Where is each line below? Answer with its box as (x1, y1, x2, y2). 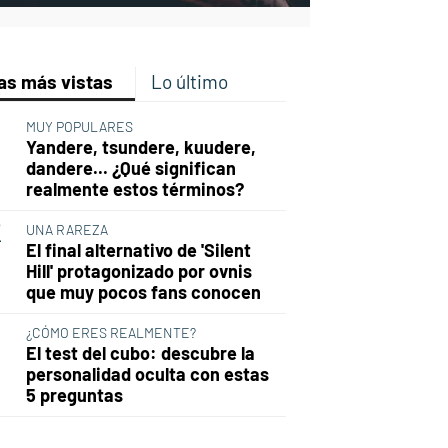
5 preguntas (25, 384, 123, 407)
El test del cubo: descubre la (25, 342, 255, 365)
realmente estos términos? (25, 178, 244, 201)
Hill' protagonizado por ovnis (25, 260, 252, 283)
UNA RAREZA (25, 221, 108, 239)
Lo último (150, 70, 228, 94)
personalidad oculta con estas (25, 363, 269, 386)
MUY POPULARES (25, 118, 133, 136)
